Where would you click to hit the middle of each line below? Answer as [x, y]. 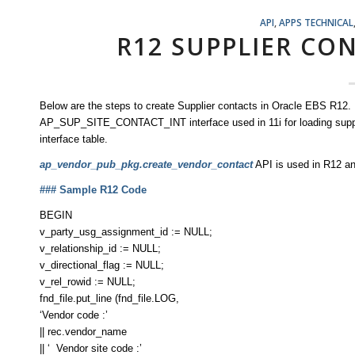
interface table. [74, 139]
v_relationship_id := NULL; [100, 249]
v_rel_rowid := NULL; [88, 282]
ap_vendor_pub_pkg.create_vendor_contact [146, 165]
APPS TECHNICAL [316, 22]
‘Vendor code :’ [74, 315]
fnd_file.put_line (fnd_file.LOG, [109, 299]
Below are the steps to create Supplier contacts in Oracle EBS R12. [195, 106]
